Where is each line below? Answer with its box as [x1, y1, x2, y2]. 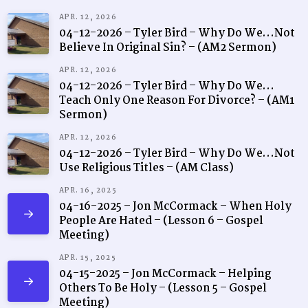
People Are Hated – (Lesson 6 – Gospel [59, 212, 264, 230]
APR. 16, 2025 [59, 184, 117, 196]
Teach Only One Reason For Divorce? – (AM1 [59, 91, 295, 109]
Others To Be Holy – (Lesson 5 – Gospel [59, 279, 267, 297]
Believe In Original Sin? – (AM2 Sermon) [59, 38, 277, 56]
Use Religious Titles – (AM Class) [59, 159, 234, 177]
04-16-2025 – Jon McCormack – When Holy [59, 197, 292, 215]
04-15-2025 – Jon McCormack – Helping [59, 265, 272, 283]
